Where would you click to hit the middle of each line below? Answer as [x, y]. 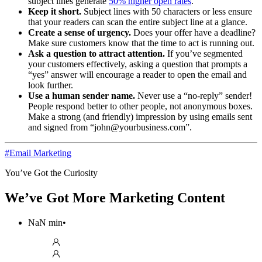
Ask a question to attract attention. [96, 53]
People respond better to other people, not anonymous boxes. [140, 106]
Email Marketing [40, 153]
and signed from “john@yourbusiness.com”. [110, 127]
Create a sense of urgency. [80, 32]
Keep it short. [56, 11]
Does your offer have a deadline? [193, 32]
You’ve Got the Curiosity [51, 173]
